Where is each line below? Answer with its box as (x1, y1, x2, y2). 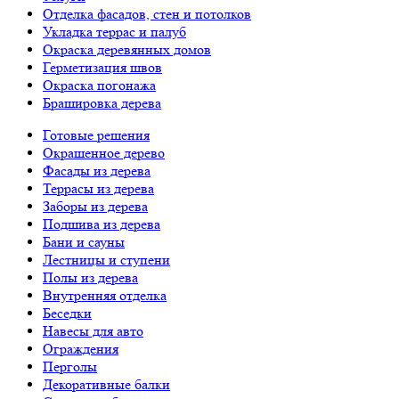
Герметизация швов (43, 59, 162, 76)
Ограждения (43, 340, 118, 357)
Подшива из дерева (43, 216, 160, 232)
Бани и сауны (43, 233, 125, 250)
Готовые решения (43, 126, 150, 143)
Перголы (43, 358, 97, 375)
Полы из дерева (43, 269, 138, 286)
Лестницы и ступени (43, 251, 170, 268)
